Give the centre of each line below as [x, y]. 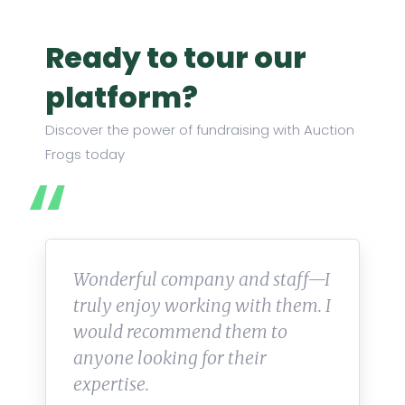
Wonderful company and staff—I [202, 280]
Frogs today [85, 155]
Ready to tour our [176, 58]
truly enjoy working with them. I [202, 306]
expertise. [111, 385]
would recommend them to [180, 332]
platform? [122, 98]
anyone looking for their [170, 358]
